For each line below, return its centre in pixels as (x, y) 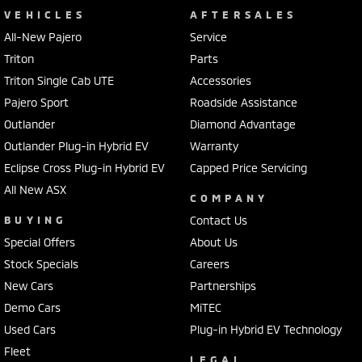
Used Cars (30, 330)
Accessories (220, 81)
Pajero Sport (36, 103)
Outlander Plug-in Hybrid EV (76, 146)
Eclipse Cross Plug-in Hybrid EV (84, 168)
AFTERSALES (243, 15)
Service (208, 37)
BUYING (36, 220)
